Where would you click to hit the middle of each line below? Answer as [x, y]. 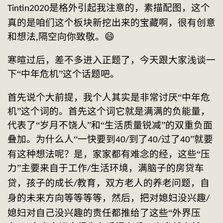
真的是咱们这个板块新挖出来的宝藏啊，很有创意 [111, 23]
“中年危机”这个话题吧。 [68, 74]
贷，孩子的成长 [41, 183]
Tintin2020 [28, 9]
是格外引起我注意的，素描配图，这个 [130, 8]
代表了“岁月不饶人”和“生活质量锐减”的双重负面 [110, 125]
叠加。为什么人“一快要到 [61, 139]
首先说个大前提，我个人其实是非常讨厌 [93, 97]
